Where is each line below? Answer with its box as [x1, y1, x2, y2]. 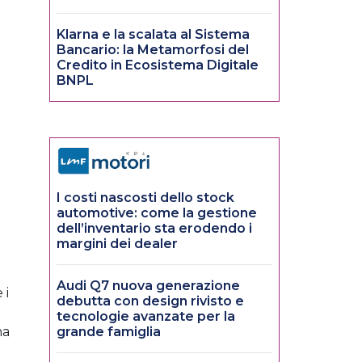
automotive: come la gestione [57, 205, 257, 221]
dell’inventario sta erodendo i [57, 221, 252, 237]
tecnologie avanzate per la [57, 309, 235, 325]
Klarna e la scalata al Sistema [57, 27, 250, 43]
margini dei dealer [57, 236, 178, 252]
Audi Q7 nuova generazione [57, 278, 240, 294]
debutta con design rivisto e [57, 293, 244, 309]
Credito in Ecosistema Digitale [57, 57, 259, 74]
